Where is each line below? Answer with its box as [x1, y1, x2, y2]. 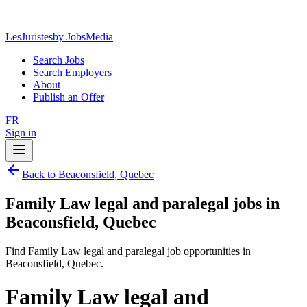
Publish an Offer [33, 91, 104, 103]
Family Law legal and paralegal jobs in [5, 194, 280, 212]
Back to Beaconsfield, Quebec [22, 169, 153, 180]
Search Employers [33, 66, 112, 78]
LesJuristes [5, 31, 53, 42]
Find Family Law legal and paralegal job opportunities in [5, 245, 251, 257]
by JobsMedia [53, 31, 113, 42]
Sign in [5, 127, 36, 138]
